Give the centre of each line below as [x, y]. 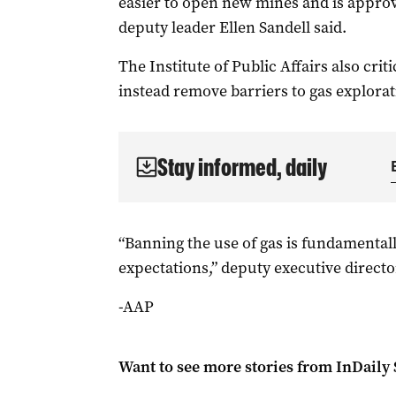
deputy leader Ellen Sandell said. [232, 27]
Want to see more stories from [227, 367]
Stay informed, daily [242, 167]
